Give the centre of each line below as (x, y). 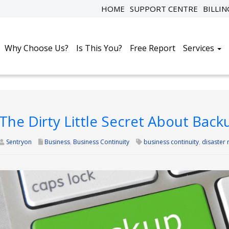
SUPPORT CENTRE (164, 9)
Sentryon (19, 142)
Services (200, 48)
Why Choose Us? (37, 48)
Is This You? (99, 48)
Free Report (153, 48)
